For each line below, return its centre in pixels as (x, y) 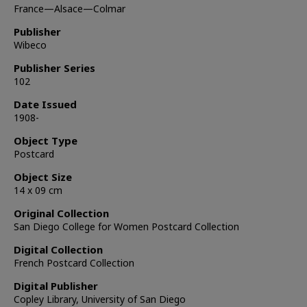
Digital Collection (58, 250)
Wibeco (30, 45)
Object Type (46, 141)
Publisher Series (54, 68)
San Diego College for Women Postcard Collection (126, 227)
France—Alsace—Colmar (70, 9)
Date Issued (45, 105)
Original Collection (61, 213)
